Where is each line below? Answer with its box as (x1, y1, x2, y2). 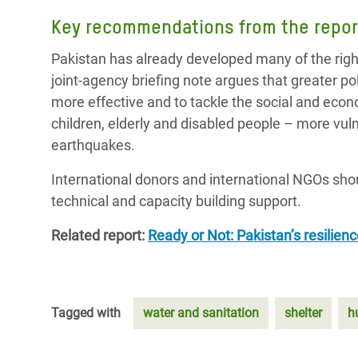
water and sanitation (143, 305, 259, 320)
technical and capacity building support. (51, 193, 301, 209)
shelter (284, 305, 322, 320)
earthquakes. (51, 137, 135, 153)
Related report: (51, 227, 148, 244)
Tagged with (51, 305, 121, 320)
